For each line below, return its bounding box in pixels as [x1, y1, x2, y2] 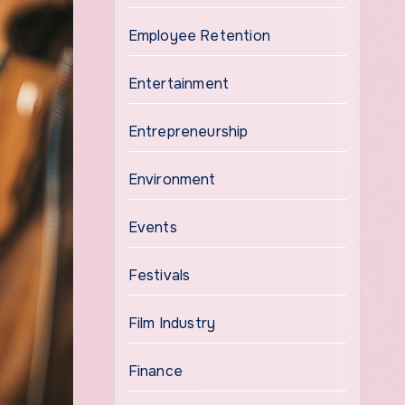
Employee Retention [127, 26, 271, 45]
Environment [127, 170, 216, 189]
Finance [127, 362, 183, 381]
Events [127, 218, 177, 237]
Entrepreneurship [127, 122, 249, 141]
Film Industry [127, 314, 216, 333]
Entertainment [127, 74, 230, 93]
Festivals [127, 266, 191, 285]
